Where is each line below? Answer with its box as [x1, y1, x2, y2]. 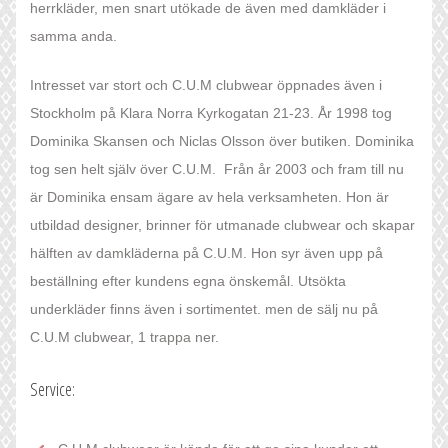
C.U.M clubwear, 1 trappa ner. [30, 329, 219, 346]
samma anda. [30, 28, 117, 45]
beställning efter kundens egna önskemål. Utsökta [30, 273, 346, 290]
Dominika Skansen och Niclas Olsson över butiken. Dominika [30, 133, 414, 150]
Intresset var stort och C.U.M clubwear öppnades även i [30, 77, 382, 94]
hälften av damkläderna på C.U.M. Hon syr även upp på [30, 245, 383, 262]
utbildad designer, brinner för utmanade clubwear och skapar [30, 217, 415, 234]
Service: [30, 377, 75, 402]
